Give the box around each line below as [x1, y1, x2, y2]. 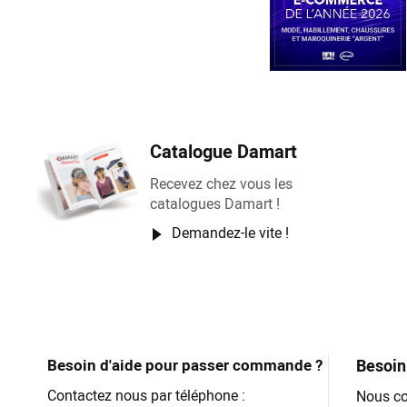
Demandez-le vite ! [172, 223, 290, 243]
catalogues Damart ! [150, 194, 281, 214]
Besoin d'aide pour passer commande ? [47, 354, 323, 376]
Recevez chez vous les [150, 174, 293, 194]
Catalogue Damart [150, 139, 298, 164]
